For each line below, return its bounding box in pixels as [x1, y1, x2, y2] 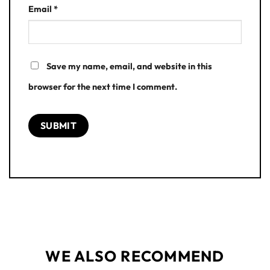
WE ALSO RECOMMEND [45, 246, 225, 266]
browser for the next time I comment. [28, 81, 177, 93]
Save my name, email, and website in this [46, 61, 212, 72]
